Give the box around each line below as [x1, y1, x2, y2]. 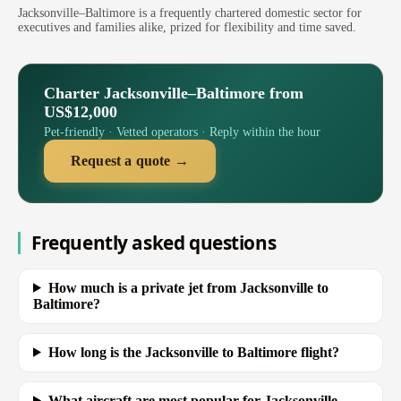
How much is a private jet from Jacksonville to [47, 279, 328, 295]
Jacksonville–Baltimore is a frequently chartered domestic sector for [18, 5, 362, 20]
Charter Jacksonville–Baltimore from [44, 83, 303, 102]
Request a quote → [71, 152, 189, 168]
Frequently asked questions [31, 229, 277, 255]
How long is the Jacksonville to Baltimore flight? [47, 344, 339, 360]
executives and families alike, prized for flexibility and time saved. [18, 20, 356, 34]
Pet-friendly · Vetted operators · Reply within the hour [44, 124, 320, 139]
